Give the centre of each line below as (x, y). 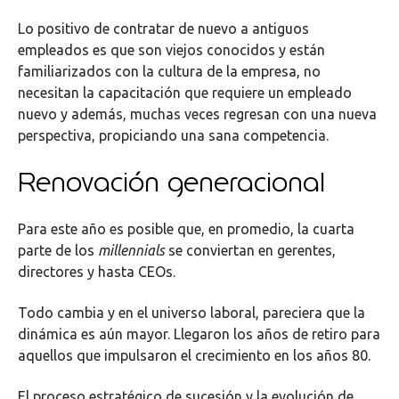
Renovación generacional (171, 182)
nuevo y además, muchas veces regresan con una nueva (197, 114)
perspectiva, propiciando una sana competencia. (173, 135)
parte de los (58, 250)
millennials (131, 250)
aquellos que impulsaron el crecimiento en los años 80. (194, 356)
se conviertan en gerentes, (250, 250)
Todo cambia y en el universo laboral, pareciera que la (191, 313)
